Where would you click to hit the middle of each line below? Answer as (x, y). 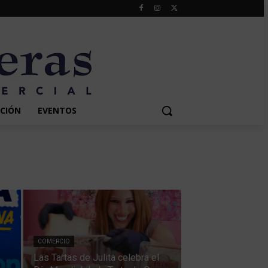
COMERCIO (54, 241)
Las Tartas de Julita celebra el (96, 258)
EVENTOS (57, 110)
